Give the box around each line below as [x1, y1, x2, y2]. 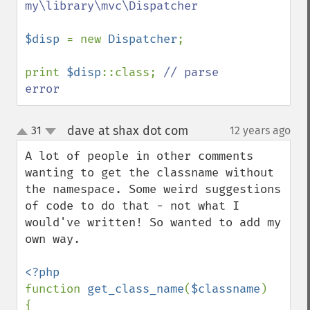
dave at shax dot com [66, 123, 188, 138]
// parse [163, 65, 219, 80]
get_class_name [87, 282, 184, 296]
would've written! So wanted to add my [25, 215, 281, 230]
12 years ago [230, 124, 291, 137]
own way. [25, 232, 80, 246]
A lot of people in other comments [25, 149, 253, 163]
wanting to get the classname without [25, 165, 274, 180]
